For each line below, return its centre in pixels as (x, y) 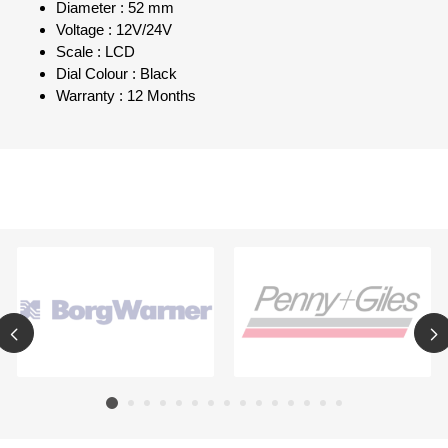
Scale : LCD (95, 52)
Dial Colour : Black (116, 74)
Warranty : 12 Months (126, 96)
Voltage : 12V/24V (114, 30)
